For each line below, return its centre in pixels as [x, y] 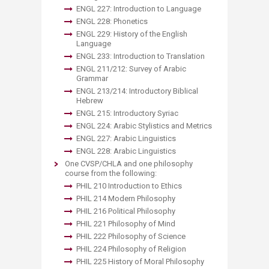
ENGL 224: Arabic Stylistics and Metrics [144, 126]
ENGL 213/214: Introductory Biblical [137, 91]
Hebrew [90, 101]
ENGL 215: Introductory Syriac [127, 113]
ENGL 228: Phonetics [112, 21]
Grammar [92, 78]
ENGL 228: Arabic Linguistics [126, 151]
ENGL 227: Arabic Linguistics [126, 138]
